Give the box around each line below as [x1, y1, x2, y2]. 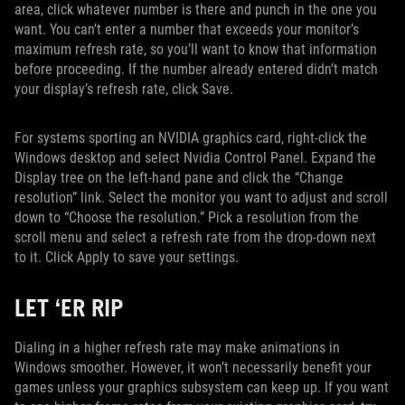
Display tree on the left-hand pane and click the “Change [14, 169, 344, 187]
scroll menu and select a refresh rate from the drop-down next [14, 229, 376, 247]
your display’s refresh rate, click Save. [14, 80, 233, 99]
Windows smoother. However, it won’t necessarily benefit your [14, 359, 372, 377]
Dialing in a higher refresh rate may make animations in [14, 339, 340, 357]
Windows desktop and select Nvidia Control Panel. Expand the [14, 149, 376, 167]
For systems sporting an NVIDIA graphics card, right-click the [14, 129, 367, 147]
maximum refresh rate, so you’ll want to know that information [14, 41, 377, 59]
